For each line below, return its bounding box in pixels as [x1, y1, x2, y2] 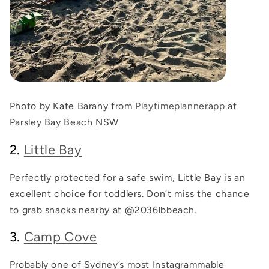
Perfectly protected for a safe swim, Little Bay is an [9, 171, 246, 183]
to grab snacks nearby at [9, 204, 125, 216]
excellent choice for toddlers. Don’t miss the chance [9, 187, 250, 199]
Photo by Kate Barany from [9, 100, 136, 112]
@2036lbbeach [124, 204, 195, 216]
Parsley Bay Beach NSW [9, 116, 119, 128]
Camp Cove [23, 229, 97, 246]
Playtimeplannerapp [135, 100, 225, 112]
